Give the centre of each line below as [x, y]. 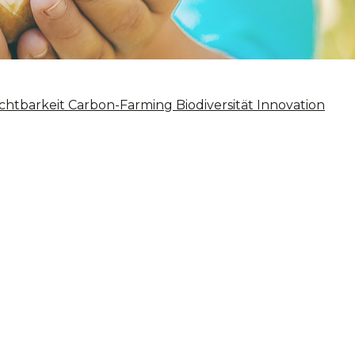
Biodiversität [215, 105]
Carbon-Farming [120, 105]
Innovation [291, 105]
